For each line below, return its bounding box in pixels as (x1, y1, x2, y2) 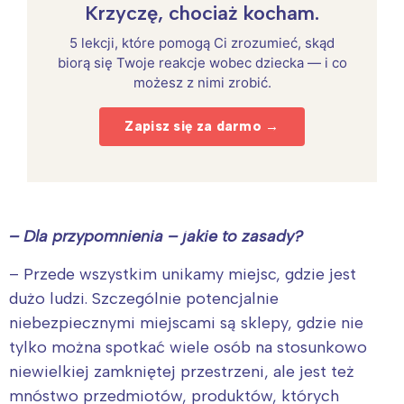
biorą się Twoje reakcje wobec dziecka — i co (57, 53, 347, 71)
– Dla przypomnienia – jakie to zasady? (9, 225, 303, 246)
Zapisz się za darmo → (124, 117, 280, 134)
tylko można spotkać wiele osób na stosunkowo (9, 336, 367, 357)
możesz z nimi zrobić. (133, 73, 271, 91)
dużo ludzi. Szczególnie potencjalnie (9, 288, 279, 308)
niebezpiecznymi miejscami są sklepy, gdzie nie (9, 312, 363, 333)
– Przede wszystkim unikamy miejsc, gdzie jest (9, 263, 356, 284)
